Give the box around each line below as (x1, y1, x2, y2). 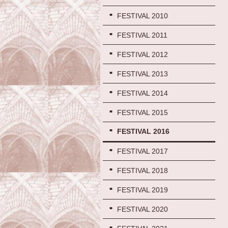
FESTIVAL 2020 (117, 205, 168, 214)
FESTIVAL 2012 (117, 50, 168, 59)
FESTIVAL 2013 (117, 69, 168, 78)
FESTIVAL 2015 (117, 108, 168, 117)
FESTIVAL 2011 (117, 31, 167, 40)
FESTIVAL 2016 (117, 127, 169, 136)
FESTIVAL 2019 (117, 186, 168, 194)
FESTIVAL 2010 (117, 12, 168, 20)
